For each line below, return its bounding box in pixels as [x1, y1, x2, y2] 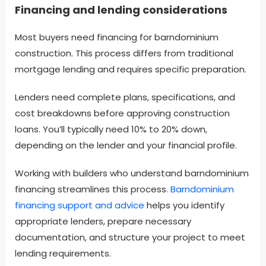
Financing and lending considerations [15, 2, 227, 18]
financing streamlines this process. [15, 183, 170, 196]
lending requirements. [15, 247, 111, 260]
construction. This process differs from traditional [15, 47, 233, 60]
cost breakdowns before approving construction [15, 107, 230, 120]
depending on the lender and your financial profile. [15, 139, 237, 152]
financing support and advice [15, 199, 144, 212]
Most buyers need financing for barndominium [15, 31, 218, 44]
